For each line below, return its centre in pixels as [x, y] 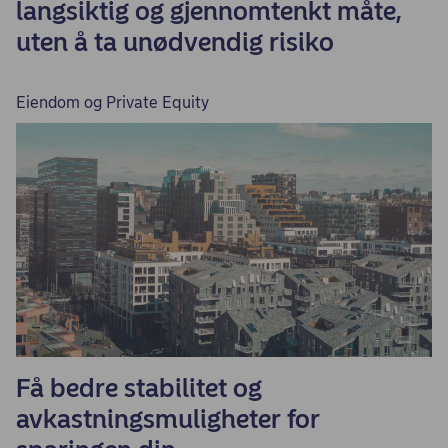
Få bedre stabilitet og [139, 388]
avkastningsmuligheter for [168, 419]
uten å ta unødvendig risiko [175, 42]
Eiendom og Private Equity [112, 102]
